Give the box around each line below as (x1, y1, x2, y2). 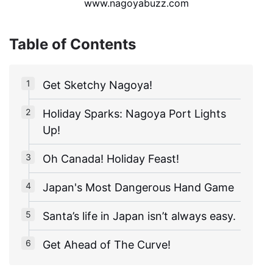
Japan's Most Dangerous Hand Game (43, 180, 234, 194)
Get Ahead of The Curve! (43, 238, 171, 251)
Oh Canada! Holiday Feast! (43, 152, 179, 165)
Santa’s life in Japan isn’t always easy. (43, 209, 236, 222)
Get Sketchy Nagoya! (43, 78, 152, 91)
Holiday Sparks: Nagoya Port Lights (43, 107, 226, 120)
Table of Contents (9, 35, 136, 53)
